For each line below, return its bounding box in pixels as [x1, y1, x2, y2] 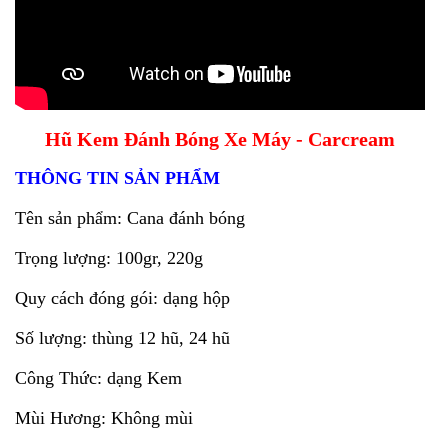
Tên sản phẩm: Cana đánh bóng [15, 208, 245, 228]
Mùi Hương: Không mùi [15, 408, 193, 428]
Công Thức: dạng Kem [15, 368, 182, 388]
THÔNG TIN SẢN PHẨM [15, 168, 220, 188]
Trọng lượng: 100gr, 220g [15, 248, 203, 268]
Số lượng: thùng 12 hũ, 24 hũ [15, 328, 230, 348]
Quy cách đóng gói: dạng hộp [15, 288, 230, 308]
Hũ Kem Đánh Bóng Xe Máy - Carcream [44, 128, 395, 150]
